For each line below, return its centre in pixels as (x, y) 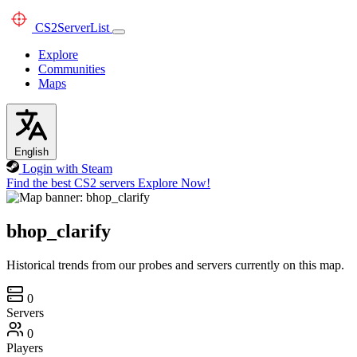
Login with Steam (67, 169)
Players (25, 347)
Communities (72, 69)
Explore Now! (174, 183)
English (31, 152)
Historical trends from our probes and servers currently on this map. (175, 265)
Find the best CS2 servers (71, 183)
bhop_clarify (59, 231)
